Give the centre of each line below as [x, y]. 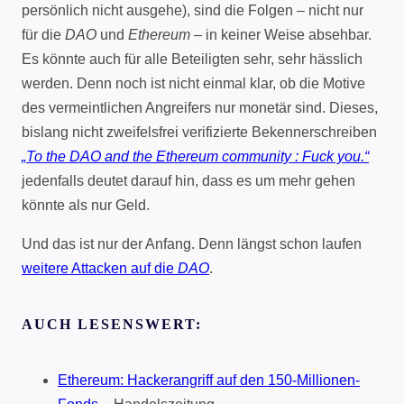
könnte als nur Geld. [86, 206]
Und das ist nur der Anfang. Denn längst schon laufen [192, 244]
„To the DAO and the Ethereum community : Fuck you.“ [195, 157]
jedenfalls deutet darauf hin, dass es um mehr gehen [188, 181]
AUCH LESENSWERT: [112, 324]
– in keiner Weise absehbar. [281, 35]
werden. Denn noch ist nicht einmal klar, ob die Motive [193, 84]
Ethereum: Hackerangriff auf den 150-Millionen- [209, 381]
